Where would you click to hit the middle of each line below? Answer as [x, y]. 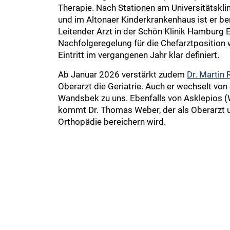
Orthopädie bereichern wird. [112, 121]
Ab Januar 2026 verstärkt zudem [123, 74]
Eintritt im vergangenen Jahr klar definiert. [139, 55]
